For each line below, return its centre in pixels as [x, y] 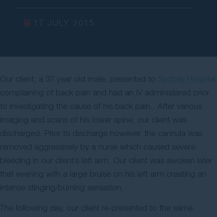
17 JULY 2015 [64, 23]
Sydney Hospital [187, 79]
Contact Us [49, 13]
